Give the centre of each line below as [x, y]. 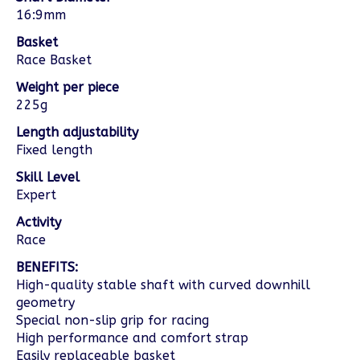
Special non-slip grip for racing [112, 320]
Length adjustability [77, 132]
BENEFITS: [47, 267]
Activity [39, 222]
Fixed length [54, 149]
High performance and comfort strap [132, 337]
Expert [36, 194]
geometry [45, 302]
